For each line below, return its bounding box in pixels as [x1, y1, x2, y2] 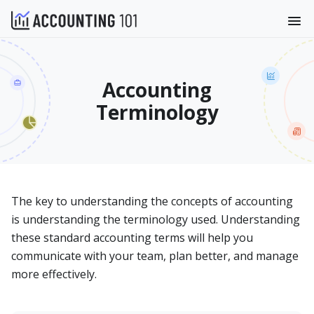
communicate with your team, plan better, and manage [11, 248, 299, 264]
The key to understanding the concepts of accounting [11, 193, 293, 209]
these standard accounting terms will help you [11, 230, 253, 245]
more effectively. [11, 266, 97, 282]
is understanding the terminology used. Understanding [11, 212, 300, 227]
